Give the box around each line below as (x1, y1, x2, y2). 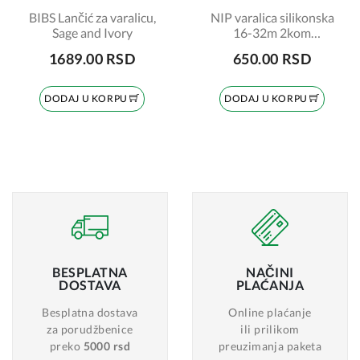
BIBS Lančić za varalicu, (28, 10, 156, 25)
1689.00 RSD (48, 50, 136, 67)
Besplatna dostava (42, 305, 138, 319)
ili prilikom (240, 322, 300, 336)
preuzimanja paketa (218, 339, 322, 353)
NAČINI (246, 264, 294, 280)
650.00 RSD (232, 50, 312, 67)
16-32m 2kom (233, 25, 311, 40)
